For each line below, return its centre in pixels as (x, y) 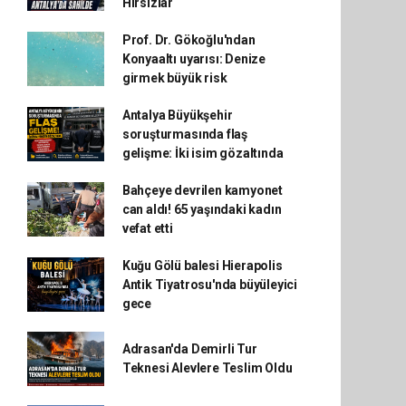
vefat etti (147, 228)
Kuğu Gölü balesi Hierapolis (202, 265)
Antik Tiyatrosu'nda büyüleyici (210, 284)
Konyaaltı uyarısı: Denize (194, 58)
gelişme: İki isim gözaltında (203, 153)
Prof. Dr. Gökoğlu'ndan (188, 39)
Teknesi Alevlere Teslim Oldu (207, 367)
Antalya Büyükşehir (177, 115)
